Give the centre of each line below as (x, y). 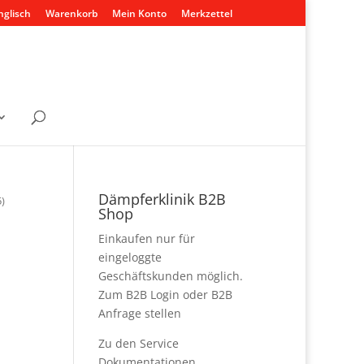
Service (159, 343)
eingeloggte (130, 257)
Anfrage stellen (139, 313)
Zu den (119, 343)
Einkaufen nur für (146, 238)
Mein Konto (139, 13)
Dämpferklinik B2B (162, 199)
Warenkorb (71, 13)
